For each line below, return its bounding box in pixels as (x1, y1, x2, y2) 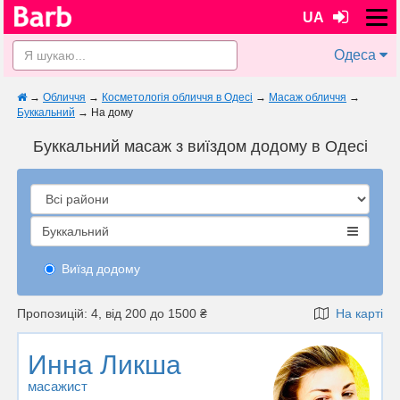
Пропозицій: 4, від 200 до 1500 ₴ (17, 306, 207, 321)
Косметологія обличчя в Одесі (102, 91, 253, 104)
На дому (91, 106, 133, 119)
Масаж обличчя (269, 91, 346, 104)
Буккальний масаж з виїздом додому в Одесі (32, 137, 368, 155)
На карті (329, 306, 383, 321)
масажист (28, 379, 87, 394)
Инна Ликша (28, 350, 181, 379)
